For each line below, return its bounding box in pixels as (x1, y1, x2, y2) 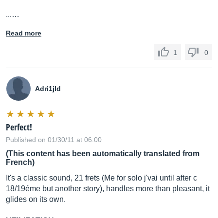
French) (6, 158, 35, 166)
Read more (6, 29, 41, 37)
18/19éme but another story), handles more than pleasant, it (6, 184, 210, 193)
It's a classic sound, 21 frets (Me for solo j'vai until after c (6, 174, 197, 182)
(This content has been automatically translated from (6, 149, 200, 158)
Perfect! (6, 121, 32, 133)
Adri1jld (35, 85, 61, 92)
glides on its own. (6, 195, 66, 203)
